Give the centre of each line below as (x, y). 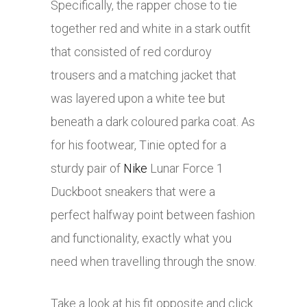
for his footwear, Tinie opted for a (138, 145)
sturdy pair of (87, 169)
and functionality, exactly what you (141, 238)
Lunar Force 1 (185, 169)
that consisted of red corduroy (131, 52)
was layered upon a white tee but (138, 99)
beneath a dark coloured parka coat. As (153, 122)
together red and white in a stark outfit (151, 29)
